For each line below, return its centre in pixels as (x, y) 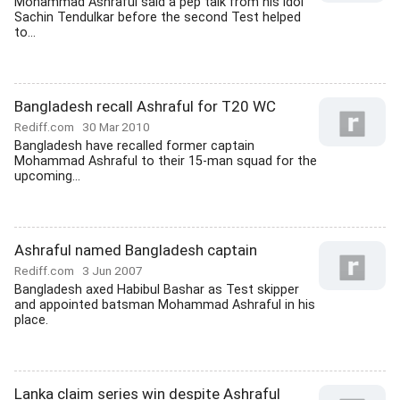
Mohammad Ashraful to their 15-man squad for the (166, 161)
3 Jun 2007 (112, 271)
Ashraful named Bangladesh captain (136, 250)
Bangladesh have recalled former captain (134, 146)
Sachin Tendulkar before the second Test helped (158, 17)
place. (31, 320)
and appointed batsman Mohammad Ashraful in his (165, 305)
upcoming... (47, 176)
